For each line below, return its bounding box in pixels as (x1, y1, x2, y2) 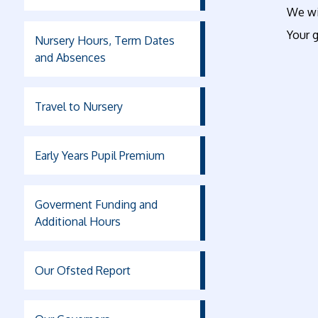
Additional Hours (34, 214, 121, 229)
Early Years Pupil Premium (34, 148, 165, 163)
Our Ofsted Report (34, 263, 131, 278)
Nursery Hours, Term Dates (34, 33, 175, 48)
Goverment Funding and (34, 197, 158, 212)
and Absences (34, 50, 106, 65)
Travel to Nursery (34, 99, 123, 114)
